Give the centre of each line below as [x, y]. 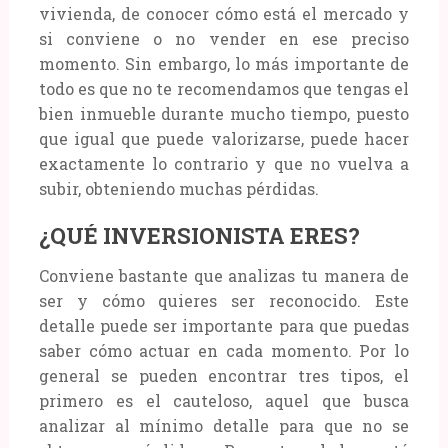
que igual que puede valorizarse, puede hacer [224, 138]
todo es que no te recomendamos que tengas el [224, 88]
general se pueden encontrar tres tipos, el [224, 375]
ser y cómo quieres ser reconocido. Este [224, 300]
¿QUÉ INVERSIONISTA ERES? [199, 235]
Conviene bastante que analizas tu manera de [224, 275]
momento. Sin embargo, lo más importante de [224, 63]
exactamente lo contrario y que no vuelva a [224, 163]
